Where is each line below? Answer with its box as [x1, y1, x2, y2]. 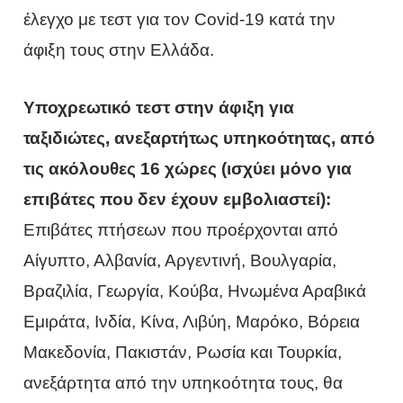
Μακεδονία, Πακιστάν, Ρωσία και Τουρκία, [23, 343, 343, 363]
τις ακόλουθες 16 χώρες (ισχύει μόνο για [23, 159, 353, 179]
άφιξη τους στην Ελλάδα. [23, 40, 215, 60]
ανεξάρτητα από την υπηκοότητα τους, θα [23, 373, 344, 393]
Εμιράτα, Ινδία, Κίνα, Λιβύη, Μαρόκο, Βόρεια [23, 312, 361, 332]
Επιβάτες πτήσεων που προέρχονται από [23, 220, 339, 240]
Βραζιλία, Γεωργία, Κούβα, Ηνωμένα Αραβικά [23, 282, 367, 301]
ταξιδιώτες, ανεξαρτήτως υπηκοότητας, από [23, 129, 376, 148]
